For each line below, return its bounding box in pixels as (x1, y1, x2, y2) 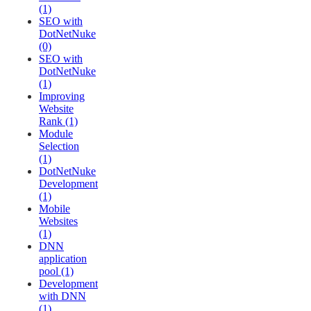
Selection (39, 140, 79, 153)
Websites (39, 215, 78, 228)
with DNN (39, 290, 86, 303)
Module (39, 128, 73, 140)
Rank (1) (39, 115, 78, 128)
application (39, 253, 87, 265)
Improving (39, 90, 85, 103)
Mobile (39, 203, 70, 215)
